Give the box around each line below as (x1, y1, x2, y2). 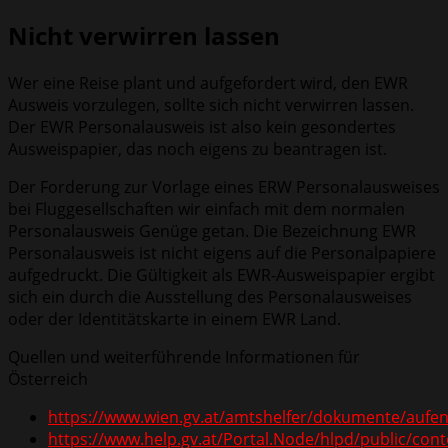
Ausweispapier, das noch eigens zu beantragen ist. (8, 137, 387, 160)
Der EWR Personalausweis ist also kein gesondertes (8, 115, 396, 138)
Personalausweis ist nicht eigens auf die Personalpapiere (8, 241, 436, 264)
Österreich (8, 367, 88, 390)
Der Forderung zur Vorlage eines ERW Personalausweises (8, 175, 440, 198)
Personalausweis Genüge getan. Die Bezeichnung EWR (8, 219, 416, 242)
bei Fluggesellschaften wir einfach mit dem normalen (8, 197, 405, 220)
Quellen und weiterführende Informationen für (8, 345, 360, 368)
